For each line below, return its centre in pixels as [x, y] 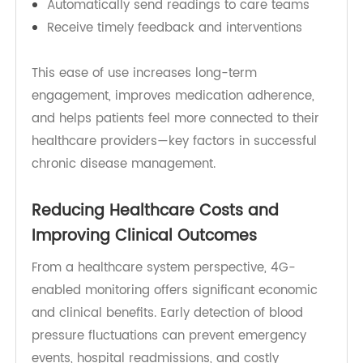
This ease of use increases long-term [152, 211]
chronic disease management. [130, 307]
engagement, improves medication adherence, [182, 235]
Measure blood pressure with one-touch [177, 92]
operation [80, 115]
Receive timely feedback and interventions [184, 163]
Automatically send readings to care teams [188, 140]
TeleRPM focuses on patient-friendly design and [185, 44]
